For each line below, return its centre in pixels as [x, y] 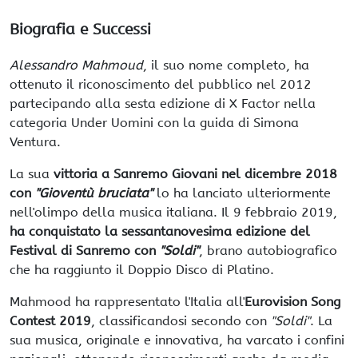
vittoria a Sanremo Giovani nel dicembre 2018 [195, 173]
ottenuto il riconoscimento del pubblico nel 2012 [161, 84]
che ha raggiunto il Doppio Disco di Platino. [142, 269]
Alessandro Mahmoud [76, 65]
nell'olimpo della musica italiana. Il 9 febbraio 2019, [173, 212]
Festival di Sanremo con [85, 250]
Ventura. [35, 141]
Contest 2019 [50, 320]
